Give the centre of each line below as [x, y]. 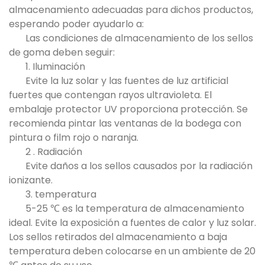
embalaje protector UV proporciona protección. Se [128, 109]
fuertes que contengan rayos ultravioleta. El [110, 95]
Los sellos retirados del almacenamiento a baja [118, 237]
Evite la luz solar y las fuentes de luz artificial [127, 81]
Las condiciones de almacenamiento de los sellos [139, 38]
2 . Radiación [54, 152]
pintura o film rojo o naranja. [74, 138]
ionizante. [31, 180]
